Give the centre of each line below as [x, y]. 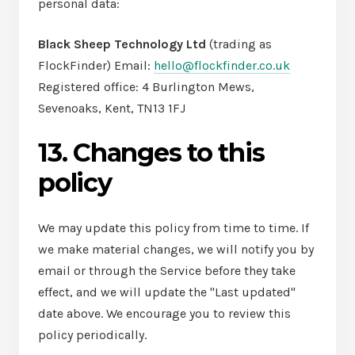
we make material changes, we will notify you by [176, 249]
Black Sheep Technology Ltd [122, 44]
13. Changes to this [151, 153]
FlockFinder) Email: [96, 65]
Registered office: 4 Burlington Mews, [146, 87]
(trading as [239, 44]
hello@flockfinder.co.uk [222, 65]
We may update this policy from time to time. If [174, 228]
